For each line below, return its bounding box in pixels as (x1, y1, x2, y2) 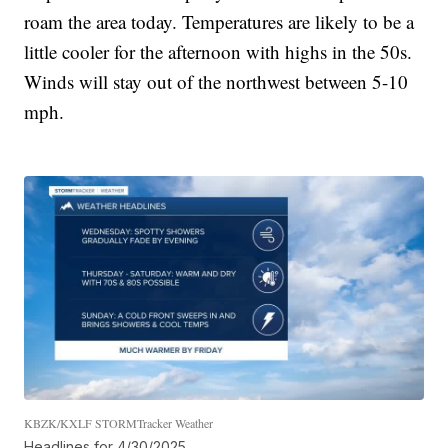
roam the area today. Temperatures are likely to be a (24, 8, 415, 34)
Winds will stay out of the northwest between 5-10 (24, 68, 409, 94)
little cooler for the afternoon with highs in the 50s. (24, 38, 413, 64)
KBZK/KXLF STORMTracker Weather (24, 415, 214, 432)
